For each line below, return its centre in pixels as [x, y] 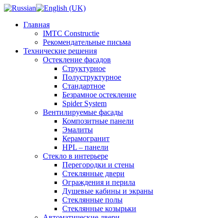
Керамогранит [86, 138]
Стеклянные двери [93, 173]
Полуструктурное [92, 77]
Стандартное [84, 86]
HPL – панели [85, 147]
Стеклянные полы [92, 200]
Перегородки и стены [98, 165]
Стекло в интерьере [75, 156]
